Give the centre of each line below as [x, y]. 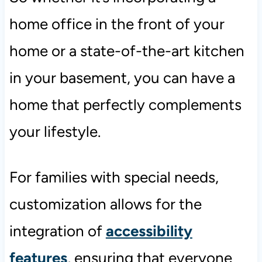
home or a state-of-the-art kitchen [127, 51]
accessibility [149, 231]
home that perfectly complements [125, 104]
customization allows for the [105, 204]
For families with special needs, [114, 177]
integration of [57, 231]
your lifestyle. [56, 131]
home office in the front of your [117, 24]
